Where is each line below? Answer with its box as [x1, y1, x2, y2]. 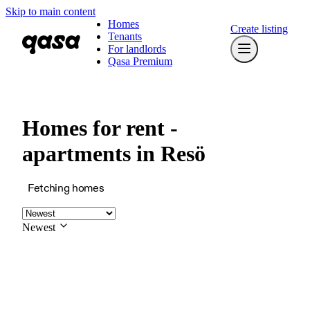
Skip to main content [6, 6, 95, 17]
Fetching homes [28, 181, 104, 196]
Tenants [108, 30, 142, 42]
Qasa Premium [108, 55, 172, 67]
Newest [22, 221, 55, 233]
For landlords [108, 43, 166, 55]
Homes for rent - [22, 116, 178, 141]
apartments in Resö [22, 141, 206, 167]
